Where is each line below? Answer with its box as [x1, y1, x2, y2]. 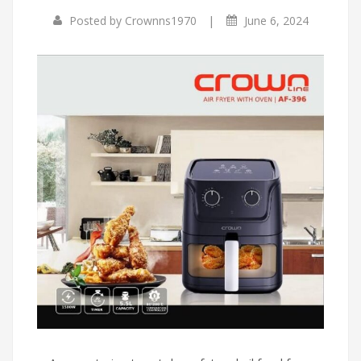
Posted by [68, 13, 125, 29]
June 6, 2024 [240, 13, 309, 29]
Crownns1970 [124, 13, 197, 29]
